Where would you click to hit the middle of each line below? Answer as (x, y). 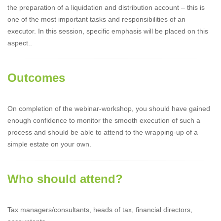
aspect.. (20, 43)
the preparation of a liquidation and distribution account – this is (106, 7)
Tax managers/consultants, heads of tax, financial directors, (100, 209)
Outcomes (36, 77)
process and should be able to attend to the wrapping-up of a (103, 132)
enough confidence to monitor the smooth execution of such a (104, 120)
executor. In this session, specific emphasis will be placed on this (108, 31)
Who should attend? (65, 179)
